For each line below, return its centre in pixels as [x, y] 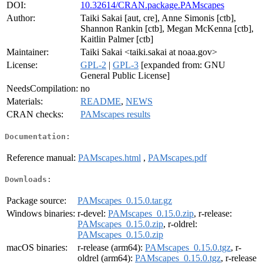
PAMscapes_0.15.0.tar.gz [125, 201]
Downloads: [28, 180]
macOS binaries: [37, 248]
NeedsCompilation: [42, 89]
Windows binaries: [41, 214]
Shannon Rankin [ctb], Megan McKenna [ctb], [167, 29]
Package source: [36, 201]
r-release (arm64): [111, 248]
